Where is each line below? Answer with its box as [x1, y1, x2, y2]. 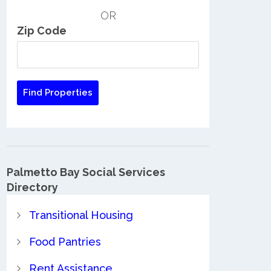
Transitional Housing [28, 208, 133, 221]
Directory [7, 181, 58, 194]
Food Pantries [28, 235, 101, 248]
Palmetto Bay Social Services [7, 166, 165, 178]
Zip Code [16, 24, 67, 38]
